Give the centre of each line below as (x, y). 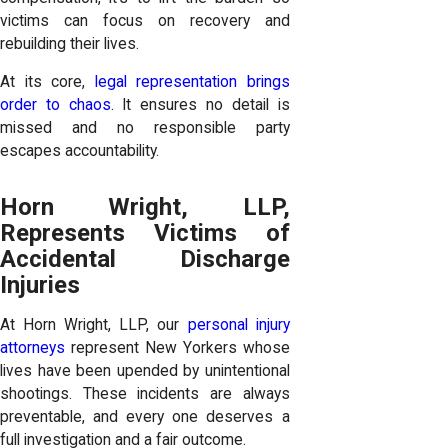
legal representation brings (192, 82)
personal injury (238, 324)
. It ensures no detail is (200, 105)
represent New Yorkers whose (177, 347)
